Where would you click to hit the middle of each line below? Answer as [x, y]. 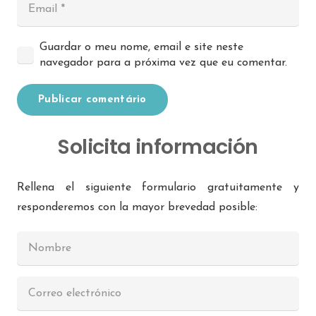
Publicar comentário [92, 100]
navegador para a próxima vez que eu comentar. [163, 63]
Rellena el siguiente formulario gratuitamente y [158, 188]
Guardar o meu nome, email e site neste [141, 48]
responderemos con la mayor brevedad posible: [137, 208]
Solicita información [158, 147]
